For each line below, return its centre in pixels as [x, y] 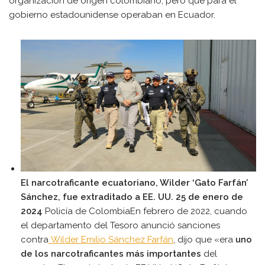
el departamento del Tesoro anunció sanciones [120, 226]
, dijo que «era [204, 240]
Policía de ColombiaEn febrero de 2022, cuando [145, 211]
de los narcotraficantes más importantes [111, 254]
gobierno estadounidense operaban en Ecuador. [113, 15]
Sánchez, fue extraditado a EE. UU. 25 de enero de [132, 197]
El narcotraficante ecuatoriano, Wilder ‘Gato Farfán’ [135, 183]
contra [35, 240]
